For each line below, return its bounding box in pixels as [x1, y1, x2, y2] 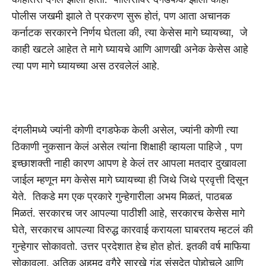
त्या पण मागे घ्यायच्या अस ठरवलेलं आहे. [12, 59, 160, 72]
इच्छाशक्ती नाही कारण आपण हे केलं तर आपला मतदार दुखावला [12, 157, 246, 169]
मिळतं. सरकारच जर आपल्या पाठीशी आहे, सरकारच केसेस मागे [12, 207, 245, 219]
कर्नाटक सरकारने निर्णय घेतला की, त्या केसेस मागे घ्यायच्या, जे [12, 26, 248, 39]
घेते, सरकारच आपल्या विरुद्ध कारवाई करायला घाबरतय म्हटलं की [12, 223, 253, 236]
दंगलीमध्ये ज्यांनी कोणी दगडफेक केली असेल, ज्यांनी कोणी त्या [12, 123, 238, 136]
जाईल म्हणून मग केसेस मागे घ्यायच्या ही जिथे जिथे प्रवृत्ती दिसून [12, 173, 248, 186]
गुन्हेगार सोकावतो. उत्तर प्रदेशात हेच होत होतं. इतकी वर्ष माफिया [12, 240, 250, 252]
